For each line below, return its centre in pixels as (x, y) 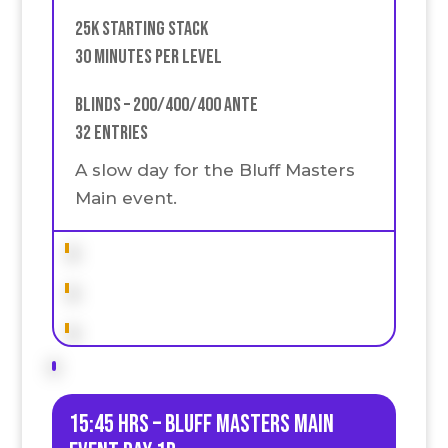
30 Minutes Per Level (148, 56)
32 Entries (111, 132)
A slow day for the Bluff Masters (214, 170)
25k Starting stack (141, 28)
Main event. (128, 198)
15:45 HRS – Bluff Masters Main (201, 424)
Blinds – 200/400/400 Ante (166, 104)
